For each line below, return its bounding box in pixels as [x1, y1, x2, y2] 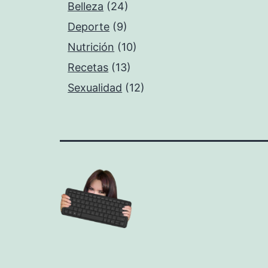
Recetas [68, 61, 109, 74]
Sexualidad [68, 81, 123, 95]
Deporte [68, 20, 110, 33]
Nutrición [68, 41, 115, 54]
